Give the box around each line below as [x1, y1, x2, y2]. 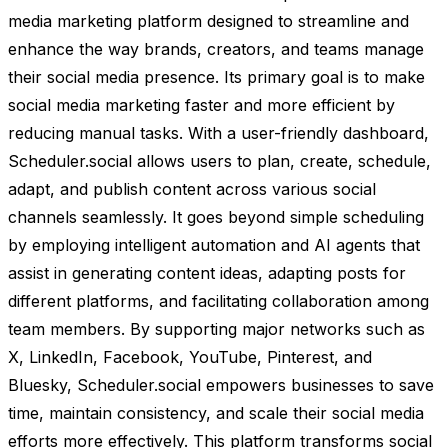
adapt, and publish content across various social [8, 178, 376, 199]
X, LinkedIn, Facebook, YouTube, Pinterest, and [8, 346, 372, 367]
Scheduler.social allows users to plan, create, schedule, [8, 150, 431, 171]
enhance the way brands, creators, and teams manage [8, 38, 424, 59]
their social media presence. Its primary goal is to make [8, 66, 425, 87]
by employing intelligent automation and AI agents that [8, 234, 420, 255]
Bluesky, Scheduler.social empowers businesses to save [8, 374, 434, 395]
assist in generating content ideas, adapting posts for [8, 262, 406, 283]
